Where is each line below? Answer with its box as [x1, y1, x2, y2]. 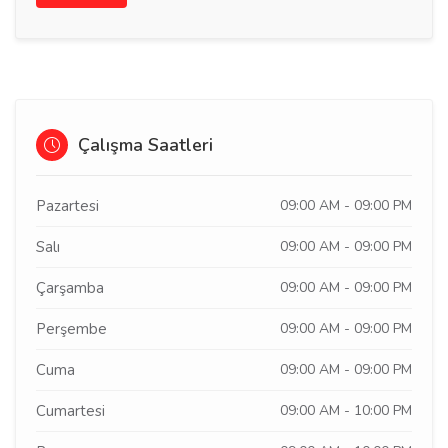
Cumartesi [36, 401, 105, 421]
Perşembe [36, 319, 107, 339]
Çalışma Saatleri [73, 133, 213, 157]
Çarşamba [36, 278, 104, 298]
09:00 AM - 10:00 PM [280, 401, 412, 420]
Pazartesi [36, 196, 99, 216]
